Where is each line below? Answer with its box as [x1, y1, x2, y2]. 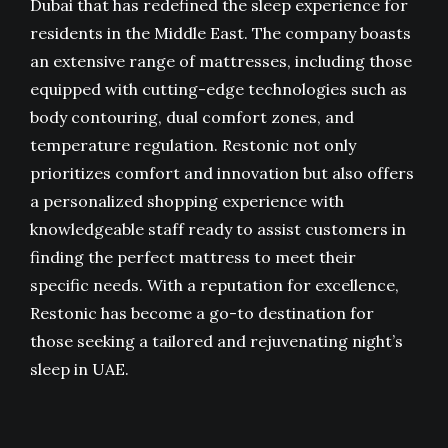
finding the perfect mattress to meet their [30, 247, 356, 268]
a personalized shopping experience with [30, 191, 344, 212]
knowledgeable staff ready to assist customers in [30, 219, 406, 240]
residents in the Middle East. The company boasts [30, 23, 411, 44]
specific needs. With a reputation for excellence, [30, 275, 399, 296]
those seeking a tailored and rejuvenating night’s [30, 331, 403, 352]
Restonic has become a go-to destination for [30, 303, 374, 324]
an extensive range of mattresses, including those [30, 51, 412, 72]
